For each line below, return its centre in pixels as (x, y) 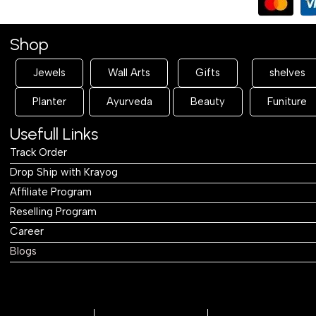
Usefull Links (54, 133)
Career (26, 231)
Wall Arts (129, 72)
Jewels (50, 72)
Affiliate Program (50, 192)
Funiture (287, 101)
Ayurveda (130, 101)
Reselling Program (53, 211)
